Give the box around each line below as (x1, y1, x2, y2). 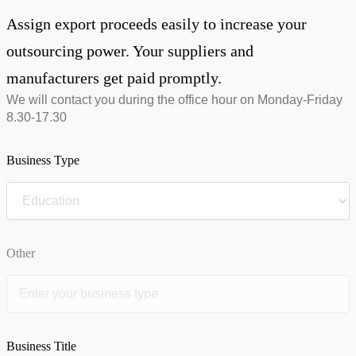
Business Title (6, 339, 76, 353)
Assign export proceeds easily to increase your (6, 15, 307, 33)
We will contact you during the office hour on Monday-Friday (6, 93, 342, 106)
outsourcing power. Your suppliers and (6, 42, 253, 60)
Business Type (6, 153, 79, 167)
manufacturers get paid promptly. (6, 69, 222, 87)
